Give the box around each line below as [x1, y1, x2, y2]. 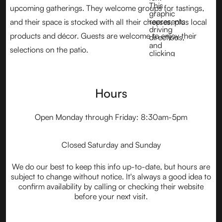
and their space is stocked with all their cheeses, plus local [10, 16, 207, 27]
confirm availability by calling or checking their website [18, 181, 204, 191]
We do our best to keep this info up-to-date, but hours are [12, 161, 210, 171]
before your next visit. [74, 191, 148, 201]
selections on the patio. [10, 44, 88, 55]
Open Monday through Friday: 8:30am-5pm [35, 111, 187, 122]
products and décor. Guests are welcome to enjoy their [10, 30, 197, 41]
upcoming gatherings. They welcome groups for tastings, [10, 2, 204, 13]
